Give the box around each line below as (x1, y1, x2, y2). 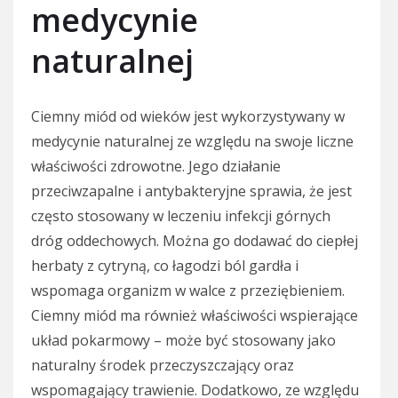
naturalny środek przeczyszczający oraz (31, 354, 294, 375)
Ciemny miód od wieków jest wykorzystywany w (31, 106, 345, 126)
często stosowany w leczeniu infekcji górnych (31, 205, 330, 226)
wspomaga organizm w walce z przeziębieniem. (31, 280, 345, 300)
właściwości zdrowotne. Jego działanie (31, 155, 281, 176)
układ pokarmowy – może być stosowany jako (31, 330, 336, 350)
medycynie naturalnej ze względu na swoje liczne (31, 131, 354, 151)
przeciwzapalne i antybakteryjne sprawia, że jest (31, 180, 352, 201)
